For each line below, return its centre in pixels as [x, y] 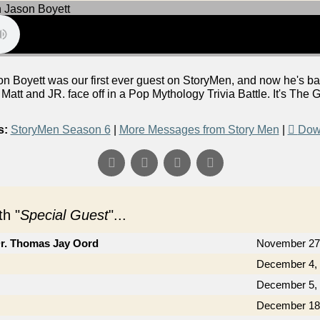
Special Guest [64, 215]
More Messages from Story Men [199, 130]
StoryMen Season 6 [60, 130]
